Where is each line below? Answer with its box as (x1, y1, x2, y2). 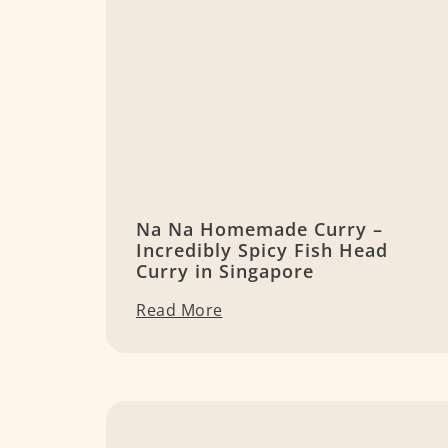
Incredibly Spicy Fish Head (136, 238, 388, 263)
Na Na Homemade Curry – (136, 217, 383, 242)
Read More (136, 299, 223, 322)
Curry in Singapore (136, 259, 314, 284)
